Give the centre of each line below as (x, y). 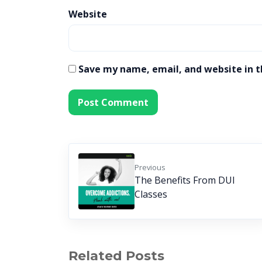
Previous (150, 167)
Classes (151, 194)
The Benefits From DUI (185, 180)
